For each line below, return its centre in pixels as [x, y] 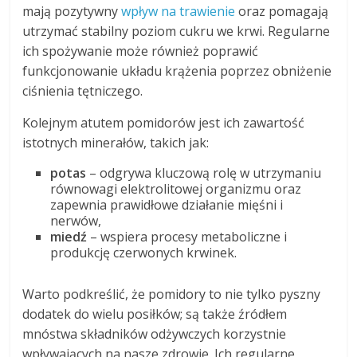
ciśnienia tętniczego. [83, 91]
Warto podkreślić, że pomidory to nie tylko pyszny [172, 294]
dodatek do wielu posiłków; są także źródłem [155, 314]
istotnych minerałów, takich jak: [116, 143]
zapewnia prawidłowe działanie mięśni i [167, 205]
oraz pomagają [282, 12]
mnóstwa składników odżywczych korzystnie [155, 334]
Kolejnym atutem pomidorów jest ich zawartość [164, 123]
